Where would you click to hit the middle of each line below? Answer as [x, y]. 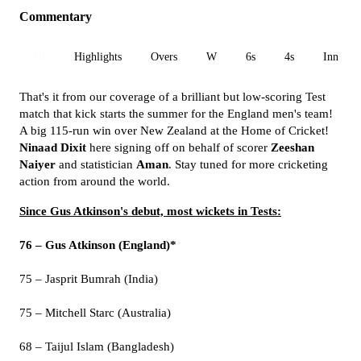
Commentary [56, 17]
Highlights [98, 57]
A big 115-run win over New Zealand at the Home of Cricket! [174, 131]
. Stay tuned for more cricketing [248, 164]
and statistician [96, 164]
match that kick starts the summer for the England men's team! [176, 114]
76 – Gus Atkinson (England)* [98, 245]
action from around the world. [95, 181]
